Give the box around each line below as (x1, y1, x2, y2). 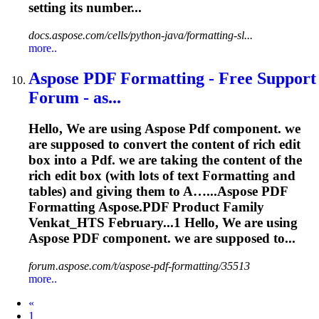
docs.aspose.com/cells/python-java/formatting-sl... (28, 28, 253, 41)
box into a (28, 152, 91, 168)
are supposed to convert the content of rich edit (28, 137, 300, 152)
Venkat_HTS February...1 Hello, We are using (28, 215, 298, 231)
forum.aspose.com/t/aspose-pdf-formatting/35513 (28, 260, 250, 273)
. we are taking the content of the (112, 152, 302, 168)
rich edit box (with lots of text (28, 168, 202, 184)
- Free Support (204, 68, 316, 88)
